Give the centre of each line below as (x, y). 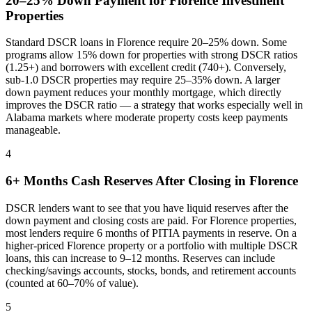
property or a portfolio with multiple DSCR (202, 245)
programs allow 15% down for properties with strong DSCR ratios (151, 55)
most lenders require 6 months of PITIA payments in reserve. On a (151, 233)
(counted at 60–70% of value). (72, 283)
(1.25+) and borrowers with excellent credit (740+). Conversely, (146, 68)
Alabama (25, 118)
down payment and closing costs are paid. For (108, 220)
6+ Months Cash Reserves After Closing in (127, 180)
